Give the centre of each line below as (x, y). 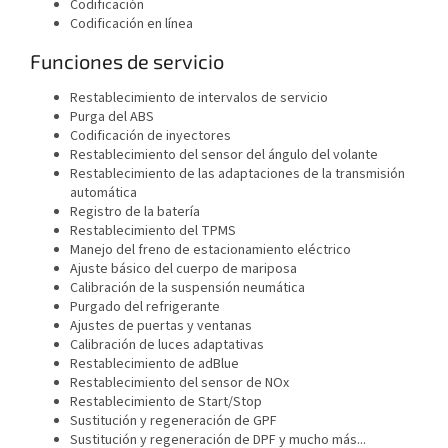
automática (103, 192)
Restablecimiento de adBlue (154, 363)
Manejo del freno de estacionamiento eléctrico (210, 249)
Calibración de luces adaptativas (167, 344)
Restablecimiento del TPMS (153, 230)
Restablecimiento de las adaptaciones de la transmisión (237, 173)
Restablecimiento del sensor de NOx (179, 382)
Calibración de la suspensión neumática (187, 287)
